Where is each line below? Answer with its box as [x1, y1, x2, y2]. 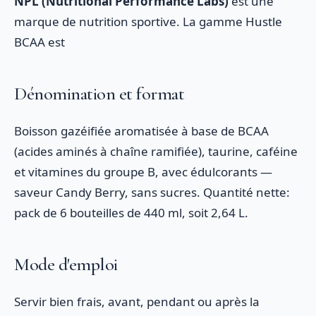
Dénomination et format [14, 83, 184, 104]
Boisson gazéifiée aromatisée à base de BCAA [14, 123, 269, 139]
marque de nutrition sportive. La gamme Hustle [14, 13, 282, 30]
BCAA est [14, 34, 65, 50]
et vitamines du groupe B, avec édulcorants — [14, 164, 272, 180]
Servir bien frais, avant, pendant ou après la [14, 293, 260, 310]
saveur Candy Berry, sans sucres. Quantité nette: [14, 184, 290, 200]
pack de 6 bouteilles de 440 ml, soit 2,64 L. [14, 205, 248, 221]
